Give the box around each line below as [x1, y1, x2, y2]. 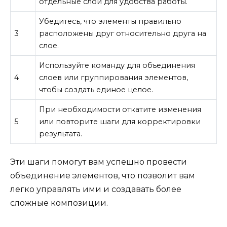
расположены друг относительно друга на [39, 29, 207, 39]
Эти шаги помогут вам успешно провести [10, 157, 187, 167]
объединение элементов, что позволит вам [10, 170, 195, 180]
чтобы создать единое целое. [39, 85, 154, 95]
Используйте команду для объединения [39, 61, 196, 70]
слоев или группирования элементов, [39, 73, 188, 83]
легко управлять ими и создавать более [10, 184, 181, 194]
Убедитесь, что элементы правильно [39, 17, 182, 26]
